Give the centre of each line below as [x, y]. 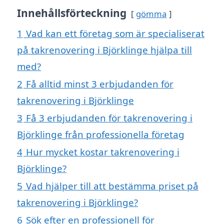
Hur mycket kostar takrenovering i [103, 152]
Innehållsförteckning [72, 13]
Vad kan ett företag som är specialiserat [115, 33]
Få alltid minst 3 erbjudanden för [100, 84]
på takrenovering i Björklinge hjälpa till [104, 50]
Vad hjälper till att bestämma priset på [112, 186]
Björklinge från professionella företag [101, 134]
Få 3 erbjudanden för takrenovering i [109, 118]
